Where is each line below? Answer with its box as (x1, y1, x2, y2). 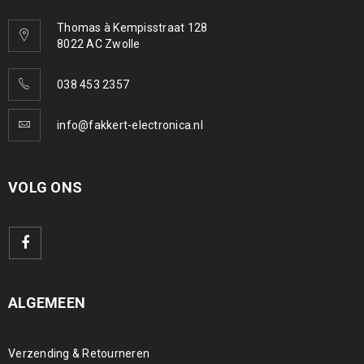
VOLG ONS (8, 178, 82, 196)
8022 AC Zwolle (57, 37, 141, 50)
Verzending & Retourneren (8, 346, 149, 360)
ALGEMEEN (8, 293, 85, 311)
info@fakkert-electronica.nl (57, 118, 203, 132)
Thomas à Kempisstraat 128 (57, 20, 208, 34)
